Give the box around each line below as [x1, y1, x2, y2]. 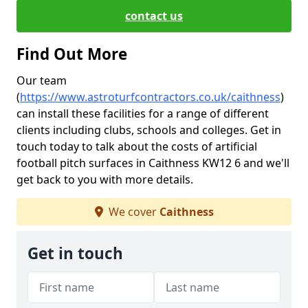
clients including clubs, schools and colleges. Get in [16, 122, 281, 137]
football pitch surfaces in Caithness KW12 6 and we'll [16, 155, 289, 170]
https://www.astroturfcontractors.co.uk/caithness [20, 89, 280, 104]
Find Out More [16, 43, 127, 65]
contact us [125, 8, 183, 23]
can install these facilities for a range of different [16, 106, 269, 121]
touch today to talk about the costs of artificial [16, 139, 257, 154]
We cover [105, 204, 159, 219]
